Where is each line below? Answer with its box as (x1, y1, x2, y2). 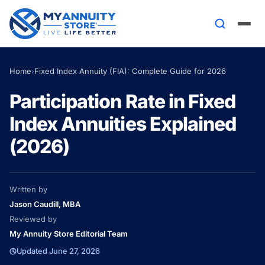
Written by (9, 185, 47, 194)
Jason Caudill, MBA (9, 199, 80, 209)
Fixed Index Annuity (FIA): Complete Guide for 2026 (34, 66, 226, 76)
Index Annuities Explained (9, 112, 237, 135)
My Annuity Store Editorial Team (9, 229, 128, 238)
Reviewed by (9, 214, 57, 224)
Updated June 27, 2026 (17, 247, 100, 256)
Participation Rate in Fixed (9, 90, 236, 113)
